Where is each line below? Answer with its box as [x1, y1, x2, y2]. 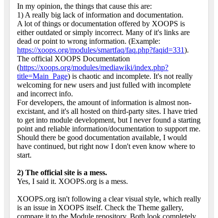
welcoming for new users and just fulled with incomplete [17, 81, 191, 90]
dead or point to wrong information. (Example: [17, 37, 160, 46]
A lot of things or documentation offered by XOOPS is [17, 19, 185, 28]
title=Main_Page [17, 72, 68, 81]
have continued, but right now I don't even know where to [17, 142, 195, 151]
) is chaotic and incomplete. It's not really [68, 72, 193, 81]
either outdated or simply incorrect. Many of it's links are [17, 28, 190, 37]
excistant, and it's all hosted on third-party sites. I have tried [17, 107, 198, 116]
